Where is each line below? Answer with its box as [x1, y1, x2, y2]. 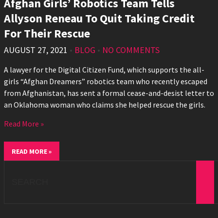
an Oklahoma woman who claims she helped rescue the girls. [4, 100, 205, 110]
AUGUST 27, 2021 [4, 44, 68, 56]
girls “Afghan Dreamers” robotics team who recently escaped [4, 76, 207, 87]
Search [3, 161, 26, 171]
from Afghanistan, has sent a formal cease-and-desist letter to [4, 88, 214, 98]
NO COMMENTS [102, 44, 160, 56]
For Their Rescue [4, 26, 90, 41]
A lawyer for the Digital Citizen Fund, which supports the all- [4, 65, 204, 75]
